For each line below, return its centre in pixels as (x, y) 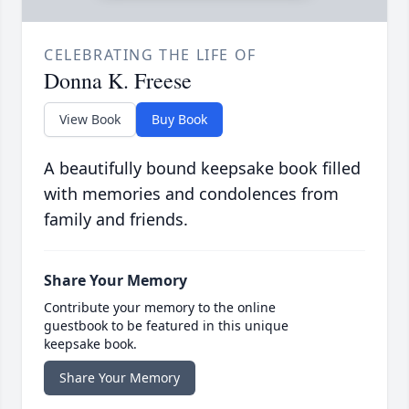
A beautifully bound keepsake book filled (202, 168)
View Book (90, 120)
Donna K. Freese (118, 81)
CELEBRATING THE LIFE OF (150, 55)
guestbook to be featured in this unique (166, 326)
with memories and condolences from (191, 194)
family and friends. (116, 220)
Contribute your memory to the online (160, 308)
